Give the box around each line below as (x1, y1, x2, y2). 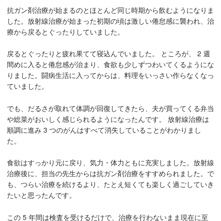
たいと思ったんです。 (7, 190, 76, 200)
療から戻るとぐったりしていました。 (7, 26, 124, 37)
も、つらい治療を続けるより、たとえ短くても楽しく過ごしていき (7, 179, 214, 189)
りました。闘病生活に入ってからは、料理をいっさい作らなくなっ (7, 70, 214, 80)
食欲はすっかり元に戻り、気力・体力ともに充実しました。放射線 (7, 157, 214, 168)
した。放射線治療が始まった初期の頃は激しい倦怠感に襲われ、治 (7, 15, 214, 26)
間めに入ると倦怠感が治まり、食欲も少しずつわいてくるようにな (7, 59, 214, 70)
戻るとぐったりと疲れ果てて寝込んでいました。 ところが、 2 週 (7, 48, 210, 59)
